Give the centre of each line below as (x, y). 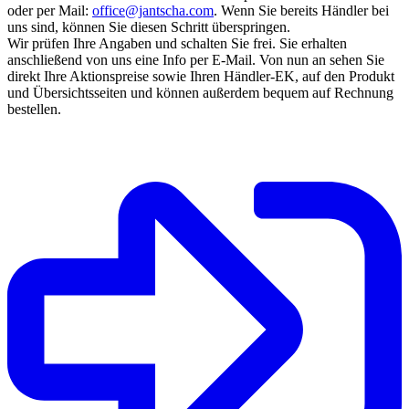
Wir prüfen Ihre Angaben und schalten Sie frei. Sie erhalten (177, 43)
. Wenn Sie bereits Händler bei (301, 10)
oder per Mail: (50, 10)
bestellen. (34, 109)
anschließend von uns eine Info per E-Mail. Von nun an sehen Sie (196, 59)
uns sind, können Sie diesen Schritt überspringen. (149, 26)
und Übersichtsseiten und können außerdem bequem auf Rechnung (200, 92)
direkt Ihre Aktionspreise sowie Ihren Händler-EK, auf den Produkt (201, 76)
